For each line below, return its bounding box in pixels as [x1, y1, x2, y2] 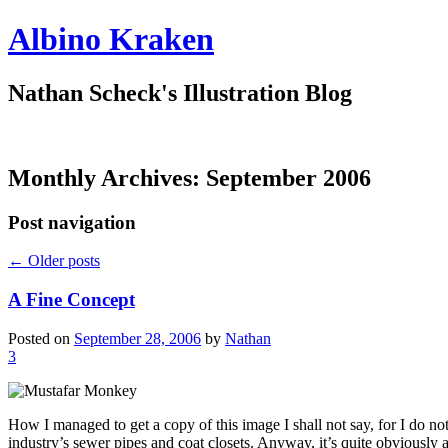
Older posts [24, 252, 100, 270]
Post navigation [8, 211, 136, 233]
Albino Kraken [8, 21, 214, 58]
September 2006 [206, 164, 371, 191]
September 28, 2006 [74, 329, 201, 347]
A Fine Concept [8, 289, 135, 311]
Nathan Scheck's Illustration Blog [8, 79, 352, 106]
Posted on [8, 329, 74, 347]
